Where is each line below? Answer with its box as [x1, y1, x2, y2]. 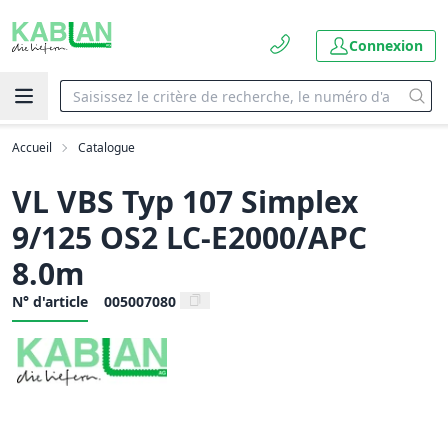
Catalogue [78, 139, 135, 156]
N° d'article [12, 292, 88, 311]
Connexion [349, 36, 423, 55]
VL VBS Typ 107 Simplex [12, 181, 358, 222]
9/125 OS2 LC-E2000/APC [12, 217, 367, 258]
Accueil [12, 139, 52, 156]
